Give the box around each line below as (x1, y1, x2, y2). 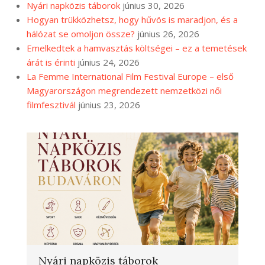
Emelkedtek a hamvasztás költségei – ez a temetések (27, 41, 247, 54)
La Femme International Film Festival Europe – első (27, 70, 234, 82)
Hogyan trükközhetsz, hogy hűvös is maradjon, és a (27, 13, 238, 25)
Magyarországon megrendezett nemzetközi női (27, 84, 222, 96)
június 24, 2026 (77, 56, 140, 68)
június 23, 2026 (78, 98, 140, 111)
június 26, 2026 (137, 27, 199, 40)
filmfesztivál (27, 98, 76, 111)
